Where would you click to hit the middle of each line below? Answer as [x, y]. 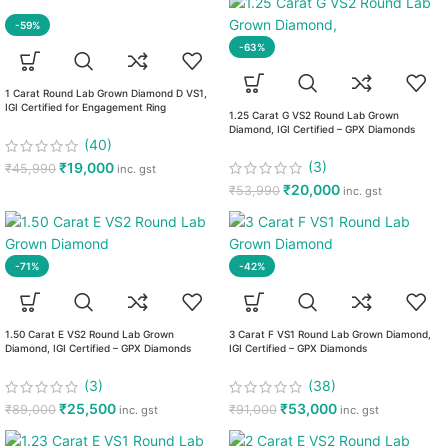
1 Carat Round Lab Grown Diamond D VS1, [106, 93]
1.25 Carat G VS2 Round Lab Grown [314, 115]
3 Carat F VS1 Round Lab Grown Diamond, [330, 334]
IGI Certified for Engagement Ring [85, 107]
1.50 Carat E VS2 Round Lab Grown [89, 334]
